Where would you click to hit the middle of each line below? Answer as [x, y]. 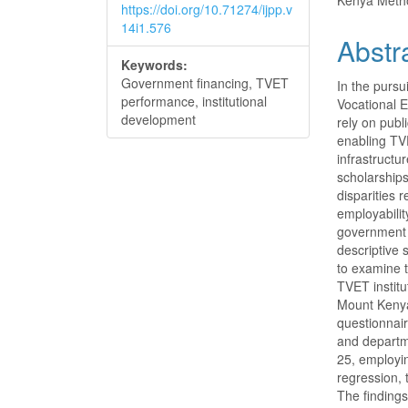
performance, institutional [194, 101]
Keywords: [154, 65]
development [158, 119]
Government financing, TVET [205, 83]
